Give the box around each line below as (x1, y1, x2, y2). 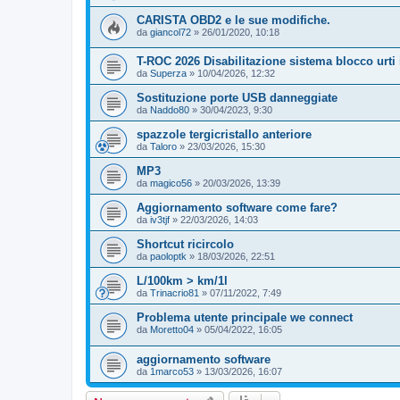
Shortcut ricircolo (137, 237, 234, 252)
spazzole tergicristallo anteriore (137, 128, 312, 142)
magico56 (150, 178, 192, 189)
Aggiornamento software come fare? (137, 201, 337, 215)
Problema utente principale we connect (137, 311, 353, 325)
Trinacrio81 (150, 287, 199, 299)
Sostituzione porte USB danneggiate (137, 91, 337, 105)
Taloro (150, 141, 177, 153)
